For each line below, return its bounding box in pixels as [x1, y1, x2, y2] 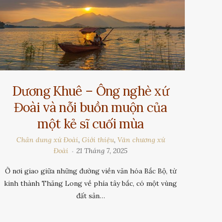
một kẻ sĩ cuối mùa [37, 115, 144, 132]
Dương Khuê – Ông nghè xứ [12, 83, 169, 100]
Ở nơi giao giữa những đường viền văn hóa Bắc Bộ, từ [4, 166, 176, 176]
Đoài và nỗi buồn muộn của [13, 99, 167, 116]
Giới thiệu [81, 135, 114, 145]
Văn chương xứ [117, 135, 165, 145]
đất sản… [76, 191, 105, 201]
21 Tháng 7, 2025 [76, 146, 128, 156]
